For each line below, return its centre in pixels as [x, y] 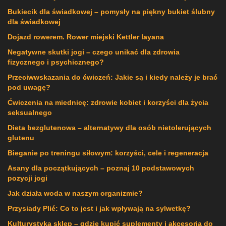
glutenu [21, 138]
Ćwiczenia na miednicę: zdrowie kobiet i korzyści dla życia [108, 103]
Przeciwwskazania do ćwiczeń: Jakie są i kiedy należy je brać [112, 77]
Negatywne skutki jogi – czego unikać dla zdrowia [94, 52]
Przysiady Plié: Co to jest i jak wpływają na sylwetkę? [99, 209]
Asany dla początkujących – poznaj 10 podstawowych [101, 168]
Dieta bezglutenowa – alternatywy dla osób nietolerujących [109, 128]
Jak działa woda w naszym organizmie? [75, 193]
